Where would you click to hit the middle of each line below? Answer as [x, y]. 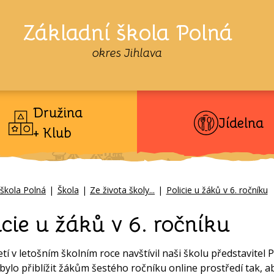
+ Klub [52, 133]
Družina [57, 113]
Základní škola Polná [127, 33]
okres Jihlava [127, 53]
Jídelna [241, 123]
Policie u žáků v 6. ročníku [217, 190]
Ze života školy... [122, 190]
